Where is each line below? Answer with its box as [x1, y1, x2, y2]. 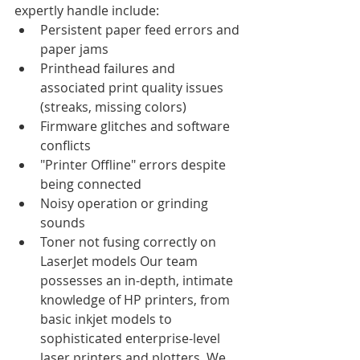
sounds [40, 213, 85, 231]
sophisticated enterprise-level [40, 329, 223, 347]
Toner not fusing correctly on [40, 232, 219, 251]
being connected [40, 174, 141, 193]
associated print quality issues [40, 78, 227, 96]
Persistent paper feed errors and [40, 20, 243, 39]
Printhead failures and [40, 59, 178, 77]
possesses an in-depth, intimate [40, 271, 236, 289]
